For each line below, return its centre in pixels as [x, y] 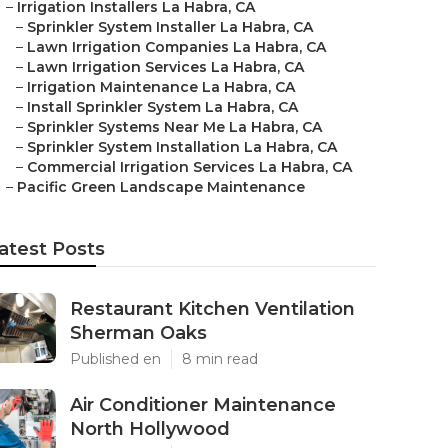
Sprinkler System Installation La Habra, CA [182, 147]
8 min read [220, 359]
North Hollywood [150, 429]
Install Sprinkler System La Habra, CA [162, 107]
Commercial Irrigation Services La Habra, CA [189, 167]
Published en [115, 359]
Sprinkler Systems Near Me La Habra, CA [174, 127]
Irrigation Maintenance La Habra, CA [161, 87]
